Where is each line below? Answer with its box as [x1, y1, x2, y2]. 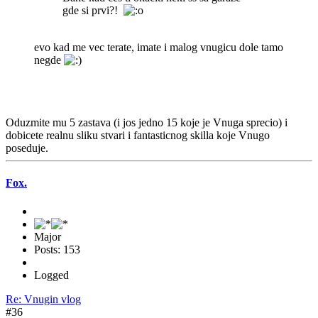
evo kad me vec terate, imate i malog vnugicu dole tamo [34, 41, 283, 54]
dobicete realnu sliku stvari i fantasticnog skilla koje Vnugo [6, 129, 270, 142]
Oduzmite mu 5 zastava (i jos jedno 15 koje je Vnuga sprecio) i [6, 116, 287, 129]
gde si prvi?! [62, 4, 124, 17]
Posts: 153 [34, 243, 80, 256]
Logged [34, 268, 69, 281]
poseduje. [6, 142, 48, 155]
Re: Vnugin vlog [6, 292, 81, 305]
